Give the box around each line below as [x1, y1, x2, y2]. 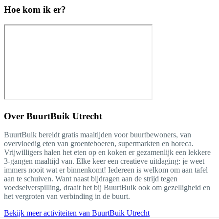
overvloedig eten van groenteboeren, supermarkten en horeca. [4, 139, 194, 148]
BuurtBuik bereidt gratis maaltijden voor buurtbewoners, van [4, 131, 191, 139]
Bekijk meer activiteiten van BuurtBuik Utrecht [4, 209, 150, 218]
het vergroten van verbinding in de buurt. [4, 192, 130, 201]
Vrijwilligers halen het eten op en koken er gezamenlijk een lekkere [4, 148, 211, 157]
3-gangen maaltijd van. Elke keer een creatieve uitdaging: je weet [4, 157, 204, 166]
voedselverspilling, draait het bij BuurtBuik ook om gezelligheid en [4, 183, 210, 192]
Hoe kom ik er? [4, 4, 66, 15]
